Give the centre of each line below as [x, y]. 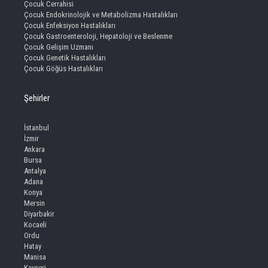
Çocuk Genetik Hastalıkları [65, 58]
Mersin [34, 203]
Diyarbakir [39, 214]
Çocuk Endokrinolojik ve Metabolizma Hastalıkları [101, 15]
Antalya [35, 171]
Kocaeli [35, 225]
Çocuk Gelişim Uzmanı [59, 47]
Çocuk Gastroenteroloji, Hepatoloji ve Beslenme [98, 36]
